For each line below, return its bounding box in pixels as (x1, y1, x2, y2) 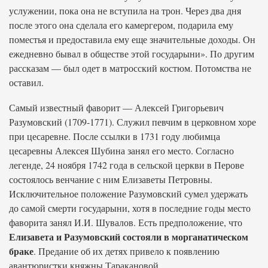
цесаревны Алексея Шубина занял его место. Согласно (9, 144, 234, 157)
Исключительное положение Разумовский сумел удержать (9, 187, 248, 200)
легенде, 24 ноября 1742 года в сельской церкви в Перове (9, 159, 244, 171)
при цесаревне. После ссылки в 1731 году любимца (9, 130, 220, 142)
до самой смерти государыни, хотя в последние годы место (9, 202, 251, 214)
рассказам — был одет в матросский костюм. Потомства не (9, 62, 251, 74)
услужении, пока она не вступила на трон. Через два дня (9, 4, 241, 17)
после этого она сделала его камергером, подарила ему (9, 19, 233, 31)
